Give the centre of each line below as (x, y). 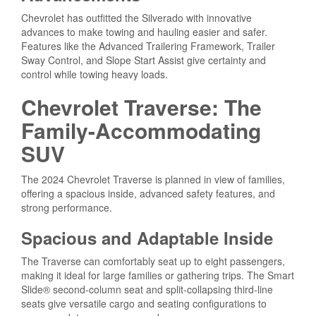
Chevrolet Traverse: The (141, 107)
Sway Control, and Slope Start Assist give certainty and (144, 60)
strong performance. (67, 207)
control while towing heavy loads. (95, 74)
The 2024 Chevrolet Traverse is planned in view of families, (153, 179)
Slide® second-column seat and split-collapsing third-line (147, 289)
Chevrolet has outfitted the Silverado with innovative (136, 17)
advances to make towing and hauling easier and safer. (144, 31)
